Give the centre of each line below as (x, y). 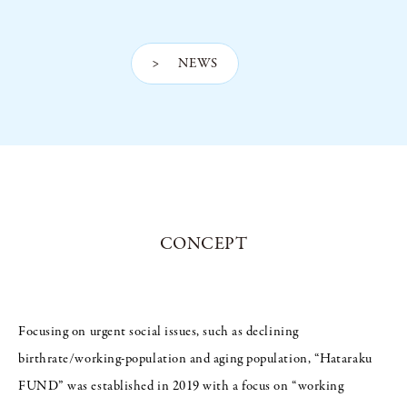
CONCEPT (203, 244)
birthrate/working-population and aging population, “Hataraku (195, 359)
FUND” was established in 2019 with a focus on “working (181, 387)
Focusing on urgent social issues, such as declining (159, 332)
